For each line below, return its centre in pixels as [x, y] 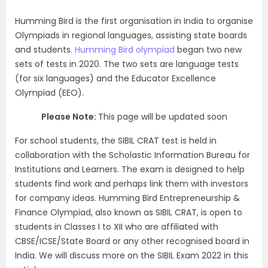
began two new [208, 50]
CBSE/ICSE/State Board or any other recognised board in [132, 241]
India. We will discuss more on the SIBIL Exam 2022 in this [132, 255]
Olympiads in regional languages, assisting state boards [131, 35]
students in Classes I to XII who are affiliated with [117, 227]
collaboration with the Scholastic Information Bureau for [133, 155]
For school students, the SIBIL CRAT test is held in [116, 141]
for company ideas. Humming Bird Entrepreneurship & [127, 198]
